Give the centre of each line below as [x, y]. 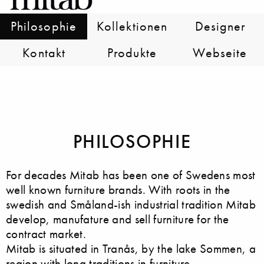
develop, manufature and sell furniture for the [118, 219]
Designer [220, 27]
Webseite [220, 52]
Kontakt [44, 52]
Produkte [132, 52]
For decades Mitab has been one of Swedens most [131, 174]
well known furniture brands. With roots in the [118, 189]
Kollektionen [132, 27]
